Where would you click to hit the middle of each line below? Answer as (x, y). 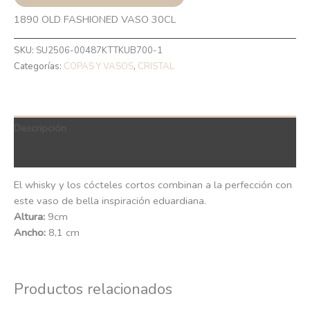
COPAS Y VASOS (99, 67)
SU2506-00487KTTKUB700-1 (99, 51)
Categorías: (39, 67)
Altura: (29, 217)
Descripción (40, 128)
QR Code (34, 154)
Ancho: (30, 233)
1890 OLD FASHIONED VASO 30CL (95, 20)
